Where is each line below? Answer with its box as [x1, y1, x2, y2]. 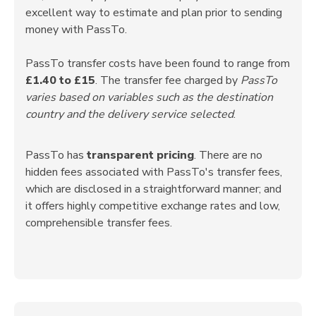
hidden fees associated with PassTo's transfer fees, [25, 164, 282, 180]
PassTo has [25, 147, 87, 163]
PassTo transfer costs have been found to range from [25, 55, 290, 71]
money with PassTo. [25, 21, 127, 37]
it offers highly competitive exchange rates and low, [25, 197, 280, 214]
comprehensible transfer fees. [25, 214, 172, 231]
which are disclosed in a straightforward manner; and [25, 181, 281, 197]
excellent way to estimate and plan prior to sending [25, 4, 282, 20]
